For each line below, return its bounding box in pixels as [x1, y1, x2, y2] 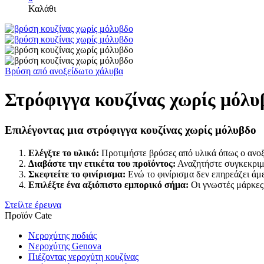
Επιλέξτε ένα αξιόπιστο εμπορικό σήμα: [28, 179, 189, 190]
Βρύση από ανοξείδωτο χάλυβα [5, 66, 123, 76]
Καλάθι [28, 4, 56, 14]
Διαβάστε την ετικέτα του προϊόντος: [28, 158, 176, 169]
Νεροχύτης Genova [28, 240, 101, 251]
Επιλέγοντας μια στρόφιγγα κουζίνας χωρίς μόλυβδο [5, 123, 256, 136]
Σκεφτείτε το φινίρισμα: [28, 169, 126, 179]
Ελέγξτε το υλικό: [28, 147, 99, 158]
